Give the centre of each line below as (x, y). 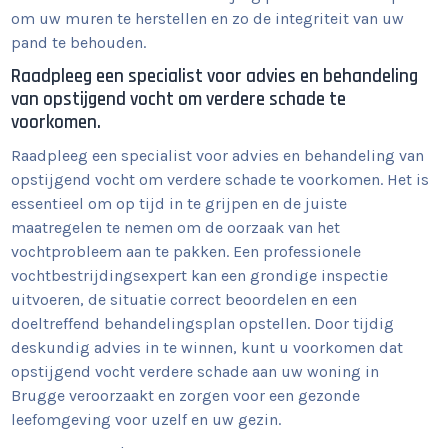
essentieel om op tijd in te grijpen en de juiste (179, 204)
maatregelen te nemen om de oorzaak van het (176, 228)
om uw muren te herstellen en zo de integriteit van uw (208, 19)
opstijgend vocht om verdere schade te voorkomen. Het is (220, 180)
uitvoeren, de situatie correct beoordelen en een (184, 300)
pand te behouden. (79, 43)
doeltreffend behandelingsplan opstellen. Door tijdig (203, 324)
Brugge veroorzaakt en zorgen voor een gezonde (186, 396)
